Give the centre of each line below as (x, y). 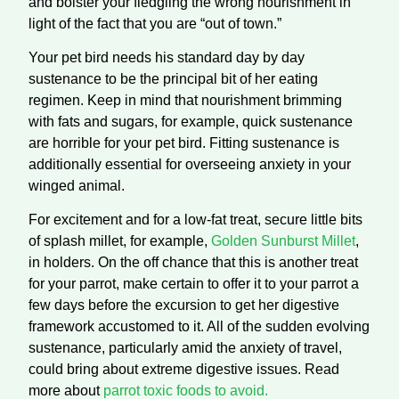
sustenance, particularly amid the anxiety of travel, (185, 348)
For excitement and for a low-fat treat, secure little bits (195, 220)
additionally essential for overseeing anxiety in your (190, 164)
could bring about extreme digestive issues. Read (184, 370)
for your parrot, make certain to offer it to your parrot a (194, 284)
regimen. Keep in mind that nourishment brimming (185, 100)
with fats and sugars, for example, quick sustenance (191, 121)
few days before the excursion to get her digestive (184, 305)
